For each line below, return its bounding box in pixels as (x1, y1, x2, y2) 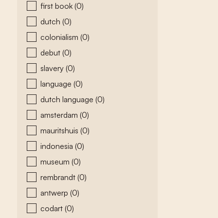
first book (40, 1, 74, 11)
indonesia (40, 141, 75, 151)
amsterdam (40, 110, 80, 120)
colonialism (40, 32, 80, 42)
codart (40, 203, 65, 213)
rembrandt (40, 172, 77, 182)
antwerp (40, 188, 70, 198)
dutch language (40, 94, 95, 104)
